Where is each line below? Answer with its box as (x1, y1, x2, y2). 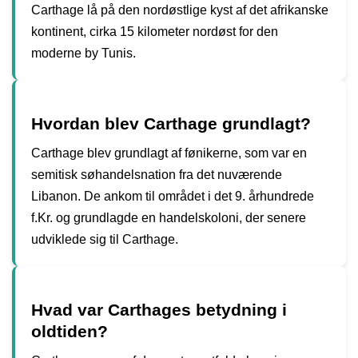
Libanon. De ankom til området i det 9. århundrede (31, 189, 314, 203)
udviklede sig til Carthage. (31, 232, 178, 246)
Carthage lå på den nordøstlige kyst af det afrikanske (31, 2, 328, 17)
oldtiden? (31, 321, 108, 340)
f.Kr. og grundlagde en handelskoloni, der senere (31, 210, 306, 225)
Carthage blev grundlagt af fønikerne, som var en (31, 145, 307, 160)
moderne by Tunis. (31, 46, 136, 60)
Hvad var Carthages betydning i (31, 300, 287, 319)
